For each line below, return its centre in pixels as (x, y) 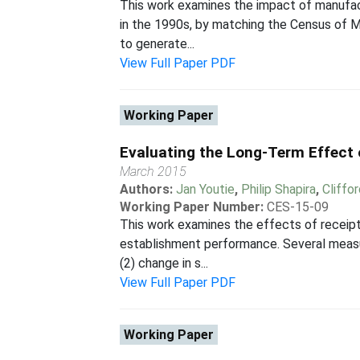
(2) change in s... (164, 263)
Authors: (148, 189)
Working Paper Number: (192, 207)
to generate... (157, 44)
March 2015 (153, 172)
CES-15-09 (298, 207)
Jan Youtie (206, 189)
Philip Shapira (279, 189)
